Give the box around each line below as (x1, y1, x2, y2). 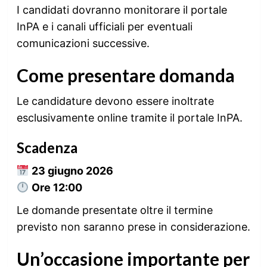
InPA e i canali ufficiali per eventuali (16, 20, 193, 33)
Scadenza (16, 139, 77, 156)
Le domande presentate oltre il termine (16, 204, 213, 216)
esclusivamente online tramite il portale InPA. (16, 111, 243, 124)
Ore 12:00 (32, 181, 82, 194)
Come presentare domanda (16, 64, 235, 86)
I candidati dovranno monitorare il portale (16, 4, 227, 16)
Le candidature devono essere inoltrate (16, 95, 214, 107)
